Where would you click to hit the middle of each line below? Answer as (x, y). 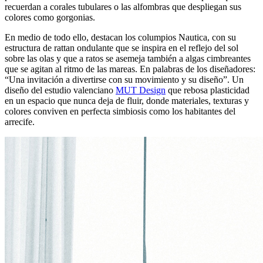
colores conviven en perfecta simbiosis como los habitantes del (120, 111)
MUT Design (141, 90)
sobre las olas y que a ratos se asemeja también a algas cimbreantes (128, 58)
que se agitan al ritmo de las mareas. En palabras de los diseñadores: (130, 69)
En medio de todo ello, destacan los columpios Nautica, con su (120, 37)
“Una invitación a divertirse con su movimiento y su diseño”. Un (124, 79)
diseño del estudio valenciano (60, 90)
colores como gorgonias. (50, 17)
